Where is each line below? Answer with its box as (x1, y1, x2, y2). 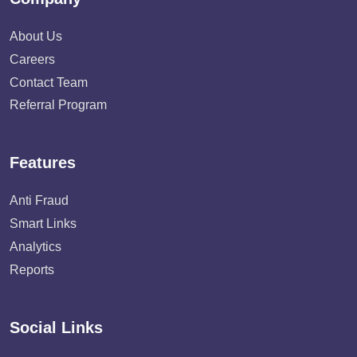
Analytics (10, 239, 61, 253)
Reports (10, 262, 54, 277)
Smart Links (10, 217, 76, 231)
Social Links (10, 318, 103, 336)
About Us (10, 29, 62, 43)
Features (10, 154, 76, 172)
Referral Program (10, 98, 107, 112)
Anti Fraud (10, 194, 69, 208)
